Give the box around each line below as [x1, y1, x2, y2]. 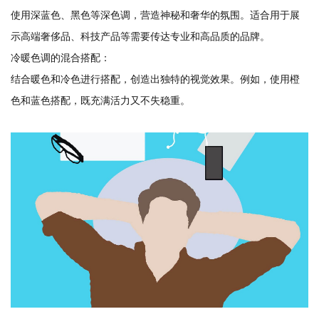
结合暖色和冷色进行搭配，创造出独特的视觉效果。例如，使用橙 [11, 73, 300, 85]
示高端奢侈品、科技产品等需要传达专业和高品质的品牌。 [11, 31, 270, 42]
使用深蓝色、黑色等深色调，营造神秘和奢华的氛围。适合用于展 [11, 9, 300, 21]
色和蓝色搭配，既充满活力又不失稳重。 [11, 95, 190, 106]
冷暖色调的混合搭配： [11, 52, 110, 63]
